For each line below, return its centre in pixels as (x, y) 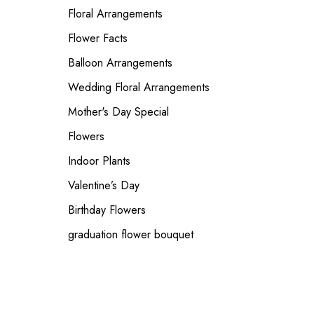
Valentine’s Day (103, 185)
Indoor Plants (99, 161)
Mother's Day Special (118, 112)
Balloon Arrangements (120, 63)
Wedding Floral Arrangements (138, 87)
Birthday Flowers (107, 210)
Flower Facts (97, 38)
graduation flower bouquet (130, 234)
